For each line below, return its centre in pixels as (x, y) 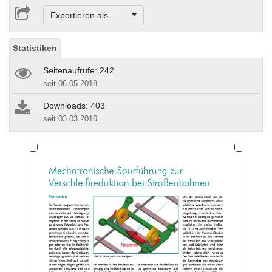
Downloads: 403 (74, 106)
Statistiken (35, 48)
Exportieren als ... (90, 15)
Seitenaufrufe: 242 (79, 71)
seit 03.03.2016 (70, 119)
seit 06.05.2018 (70, 84)
